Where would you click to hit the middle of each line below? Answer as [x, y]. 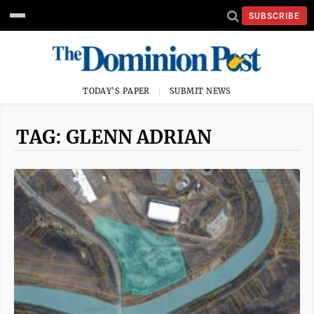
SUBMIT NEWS [200, 91]
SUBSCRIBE [274, 16]
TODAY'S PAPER [116, 91]
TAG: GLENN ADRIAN [114, 137]
